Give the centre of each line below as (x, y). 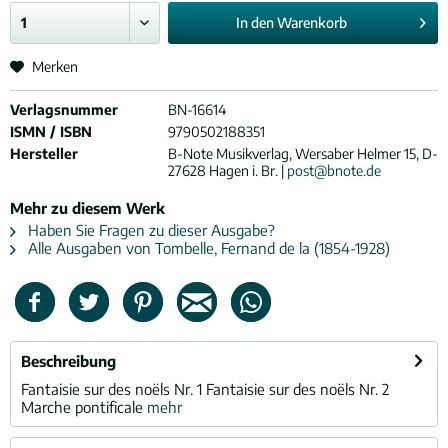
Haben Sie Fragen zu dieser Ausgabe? (149, 230)
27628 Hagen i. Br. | (227, 170)
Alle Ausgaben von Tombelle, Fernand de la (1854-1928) (207, 248)
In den (254, 22)
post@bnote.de (333, 170)
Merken (55, 66)
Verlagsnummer (64, 109)
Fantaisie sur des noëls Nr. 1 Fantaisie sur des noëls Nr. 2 (205, 389)
